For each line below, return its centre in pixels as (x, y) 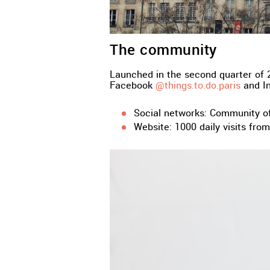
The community (164, 51)
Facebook (133, 86)
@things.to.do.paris (198, 86)
